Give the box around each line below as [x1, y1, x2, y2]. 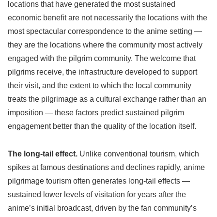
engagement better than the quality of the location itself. [8, 122, 196, 130]
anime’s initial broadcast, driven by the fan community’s [8, 203, 197, 212]
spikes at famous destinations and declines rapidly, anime [8, 163, 205, 171]
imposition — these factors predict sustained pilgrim [8, 108, 184, 117]
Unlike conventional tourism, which [77, 149, 199, 158]
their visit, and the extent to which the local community [8, 81, 191, 90]
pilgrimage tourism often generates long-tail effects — [8, 176, 190, 185]
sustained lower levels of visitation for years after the [8, 190, 186, 199]
